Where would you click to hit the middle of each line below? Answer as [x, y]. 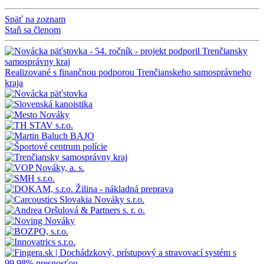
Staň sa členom [33, 30]
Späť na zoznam [35, 19]
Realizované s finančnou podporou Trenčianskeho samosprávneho [128, 72]
